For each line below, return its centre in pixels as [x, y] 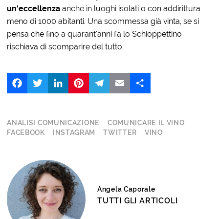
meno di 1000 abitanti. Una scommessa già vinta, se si [103, 21]
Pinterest [105, 76]
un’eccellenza [34, 8]
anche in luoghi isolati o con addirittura [131, 8]
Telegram [127, 76]
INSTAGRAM [74, 132]
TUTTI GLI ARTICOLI [138, 200]
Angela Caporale [126, 189]
